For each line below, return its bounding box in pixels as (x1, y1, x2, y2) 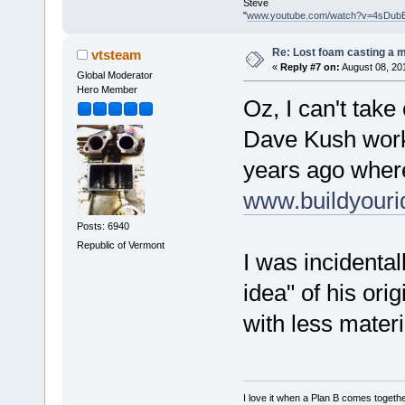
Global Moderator (76, 69, 153, 80)
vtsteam (91, 46, 142, 62)
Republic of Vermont (76, 240, 165, 251)
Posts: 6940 (76, 221, 129, 232)
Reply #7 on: (279, 61, 340, 72)
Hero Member (76, 83, 137, 95)
